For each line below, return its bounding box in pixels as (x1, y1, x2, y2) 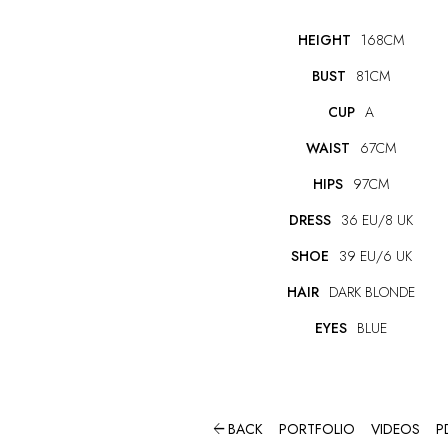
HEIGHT (298, 30, 351, 51)
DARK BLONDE (329, 282, 415, 303)
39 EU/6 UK (338, 246, 412, 267)
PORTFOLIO (279, 419, 355, 440)
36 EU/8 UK (341, 210, 413, 231)
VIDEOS (371, 419, 420, 440)
